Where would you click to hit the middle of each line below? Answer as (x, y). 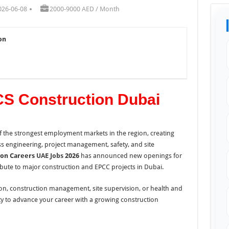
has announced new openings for (130, 155)
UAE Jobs (50, 155)
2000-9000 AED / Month (85, 9)
